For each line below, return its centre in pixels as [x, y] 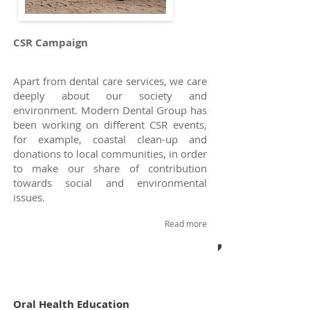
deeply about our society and [110, 95]
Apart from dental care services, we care [110, 81]
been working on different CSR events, [110, 125]
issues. [29, 197]
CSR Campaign [51, 43]
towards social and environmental [110, 183]
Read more [185, 224]
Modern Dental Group [134, 110]
